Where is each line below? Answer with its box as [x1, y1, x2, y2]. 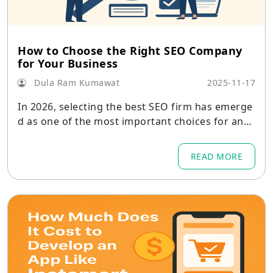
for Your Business [18, 56, 118, 71]
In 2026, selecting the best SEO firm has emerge [18, 100, 253, 113]
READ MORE [190, 151, 243, 162]
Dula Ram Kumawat [31, 77, 119, 88]
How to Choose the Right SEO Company [18, 43, 243, 58]
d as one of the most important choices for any [18, 115, 249, 128]
